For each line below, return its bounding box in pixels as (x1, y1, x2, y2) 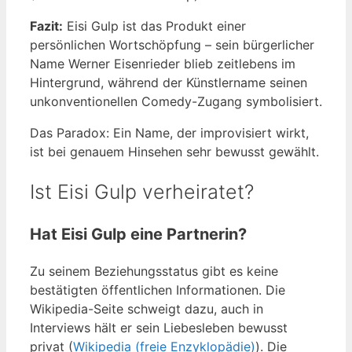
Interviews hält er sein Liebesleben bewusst (30, 320, 288, 336)
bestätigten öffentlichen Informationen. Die (30, 282, 285, 299)
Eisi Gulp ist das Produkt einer (63, 17, 246, 34)
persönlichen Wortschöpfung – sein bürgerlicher (30, 36, 314, 53)
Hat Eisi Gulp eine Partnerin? (30, 225, 247, 244)
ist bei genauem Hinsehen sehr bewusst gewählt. (30, 143, 319, 159)
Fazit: (30, 17, 63, 34)
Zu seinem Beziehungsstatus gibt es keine (30, 263, 278, 280)
